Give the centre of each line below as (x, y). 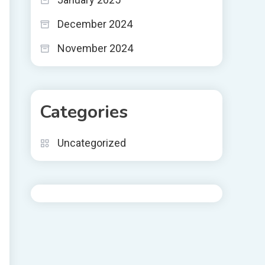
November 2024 (95, 48)
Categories (84, 112)
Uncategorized (92, 143)
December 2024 (95, 24)
